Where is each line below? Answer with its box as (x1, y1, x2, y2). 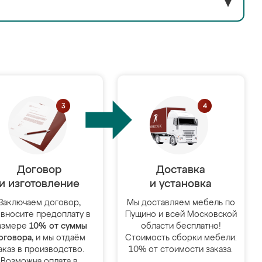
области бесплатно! (140, 222, 221, 230)
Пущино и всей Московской (125, 211, 237, 219)
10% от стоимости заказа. (129, 246, 233, 254)
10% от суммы (29, 222, 87, 230)
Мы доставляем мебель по (126, 199, 235, 207)
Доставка (156, 165, 206, 175)
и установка (150, 179, 212, 189)
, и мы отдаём (32, 234, 86, 242)
